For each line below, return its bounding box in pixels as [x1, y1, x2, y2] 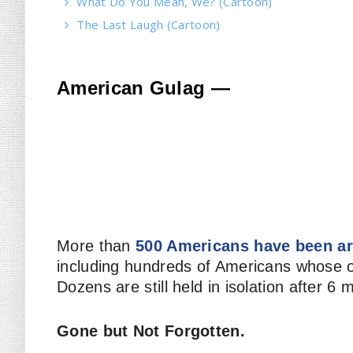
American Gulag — [57, 77, 230, 98]
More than [57, 237, 136, 255]
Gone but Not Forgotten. [57, 322, 245, 340]
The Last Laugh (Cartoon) [76, 17, 221, 32]
